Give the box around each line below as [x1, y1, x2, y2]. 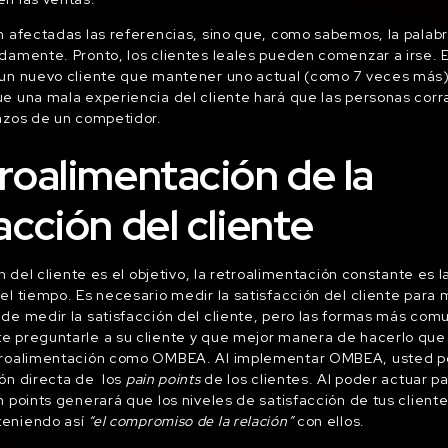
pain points [125, 369, 201, 388]
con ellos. [293, 411, 369, 430]
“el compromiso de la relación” [88, 411, 294, 430]
